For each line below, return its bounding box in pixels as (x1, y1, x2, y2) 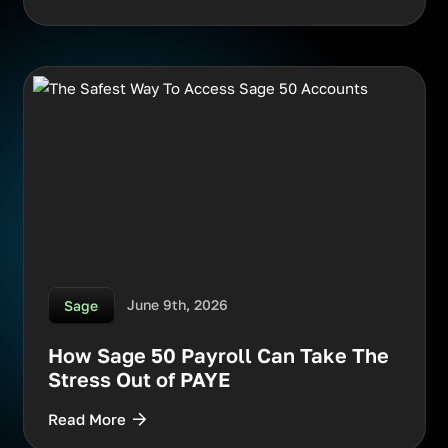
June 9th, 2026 (127, 297, 229, 314)
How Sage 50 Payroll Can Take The (47, 343, 389, 368)
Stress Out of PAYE (47, 367, 230, 392)
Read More (47, 410, 126, 428)
